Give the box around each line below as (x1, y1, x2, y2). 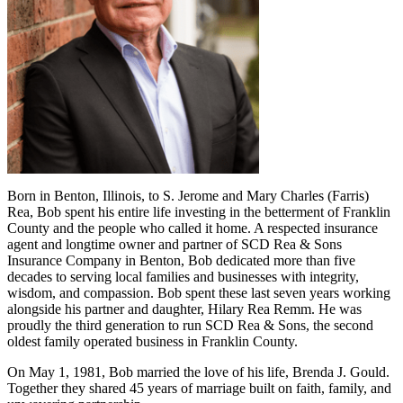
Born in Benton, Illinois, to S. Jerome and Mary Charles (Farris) (7, 187, 369, 203)
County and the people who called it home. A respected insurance (7, 219, 378, 236)
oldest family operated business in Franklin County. (7, 333, 298, 349)
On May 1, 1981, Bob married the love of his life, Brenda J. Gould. (7, 363, 390, 380)
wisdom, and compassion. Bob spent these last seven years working (7, 284, 390, 300)
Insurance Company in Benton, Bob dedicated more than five (7, 252, 355, 268)
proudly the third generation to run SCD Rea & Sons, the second (7, 317, 373, 333)
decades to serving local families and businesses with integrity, (7, 268, 359, 284)
